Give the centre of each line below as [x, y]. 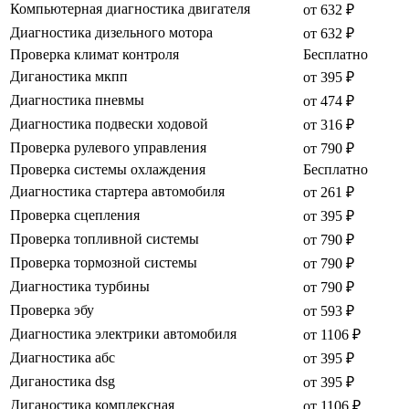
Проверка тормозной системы [104, 263]
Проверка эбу [52, 310]
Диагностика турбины [80, 287]
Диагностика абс [63, 358]
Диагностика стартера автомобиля [117, 192]
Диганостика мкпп [69, 77]
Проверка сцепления [75, 215]
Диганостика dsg [63, 382]
